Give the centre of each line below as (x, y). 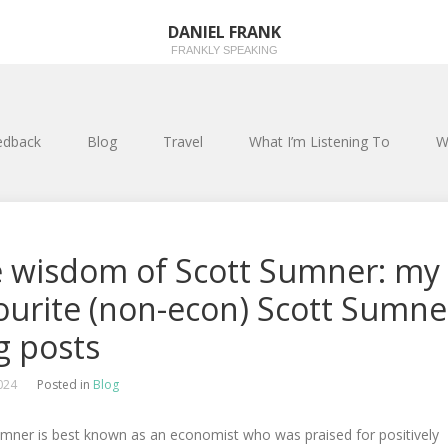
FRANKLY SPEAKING (224, 50)
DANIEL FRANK (224, 32)
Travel (183, 141)
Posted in (65, 384)
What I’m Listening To (319, 141)
